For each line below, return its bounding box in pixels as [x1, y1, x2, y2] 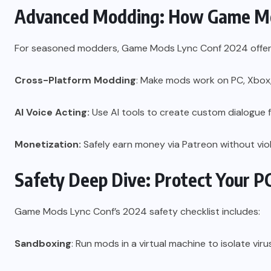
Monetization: [15, 138, 81, 151]
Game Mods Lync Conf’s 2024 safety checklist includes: [15, 205, 260, 218]
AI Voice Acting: [15, 106, 90, 119]
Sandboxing [15, 237, 71, 250]
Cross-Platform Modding [15, 74, 136, 87]
